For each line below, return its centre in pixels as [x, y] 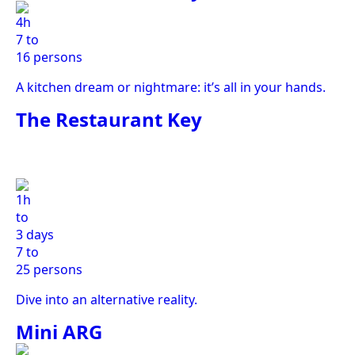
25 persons [49, 269]
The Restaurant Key [109, 119]
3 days [35, 235]
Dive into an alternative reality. [107, 300]
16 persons [49, 57]
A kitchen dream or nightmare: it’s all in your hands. [171, 87]
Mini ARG [59, 332]
